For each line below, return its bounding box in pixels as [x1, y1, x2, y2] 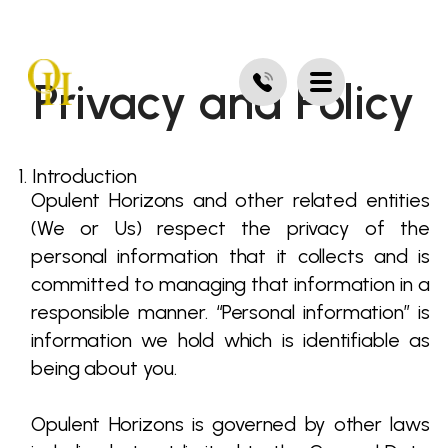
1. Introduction [18, 164, 137, 188]
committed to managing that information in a [31, 272, 430, 296]
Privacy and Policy [32, 73, 416, 131]
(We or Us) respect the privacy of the [31, 216, 430, 240]
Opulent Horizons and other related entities [31, 188, 430, 212]
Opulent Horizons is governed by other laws [31, 412, 430, 436]
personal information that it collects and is [31, 244, 430, 268]
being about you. [31, 356, 177, 380]
